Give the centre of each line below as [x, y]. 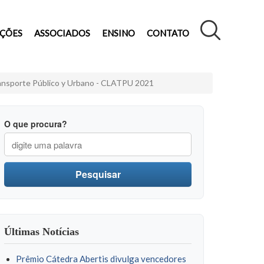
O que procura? [36, 124]
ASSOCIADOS [62, 33]
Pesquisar [98, 174]
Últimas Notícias [42, 232]
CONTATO [168, 33]
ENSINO [118, 33]
